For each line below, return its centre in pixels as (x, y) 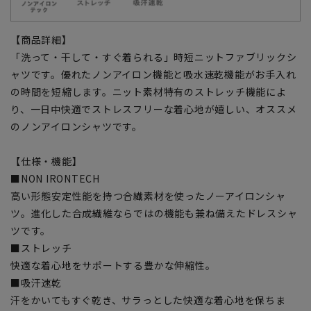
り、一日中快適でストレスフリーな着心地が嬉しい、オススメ (154, 109)
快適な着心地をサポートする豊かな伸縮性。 (113, 265)
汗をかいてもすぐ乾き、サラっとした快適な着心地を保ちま (148, 300)
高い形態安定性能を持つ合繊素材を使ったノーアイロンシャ (148, 195)
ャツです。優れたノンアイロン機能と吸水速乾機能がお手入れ (153, 74)
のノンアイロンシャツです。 (77, 126)
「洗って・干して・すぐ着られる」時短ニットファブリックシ (154, 57)
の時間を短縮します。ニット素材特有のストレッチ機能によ (149, 91)
